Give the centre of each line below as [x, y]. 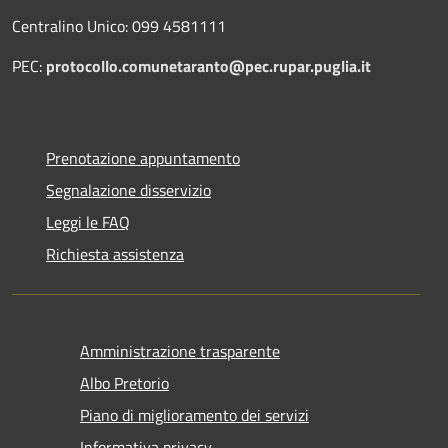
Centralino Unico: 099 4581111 [119, 26]
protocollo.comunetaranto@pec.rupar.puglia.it [208, 66]
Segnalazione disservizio [128, 190]
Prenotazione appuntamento [143, 158]
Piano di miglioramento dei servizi [194, 415]
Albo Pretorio [124, 383]
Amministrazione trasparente [180, 351]
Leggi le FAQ [88, 222]
